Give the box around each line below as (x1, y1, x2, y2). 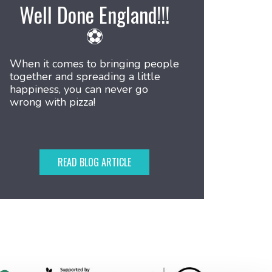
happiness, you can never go (9, 82, 148, 97)
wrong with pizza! (9, 95, 95, 109)
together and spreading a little (9, 69, 160, 84)
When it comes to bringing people (9, 56, 179, 71)
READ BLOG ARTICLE (58, 155, 132, 169)
